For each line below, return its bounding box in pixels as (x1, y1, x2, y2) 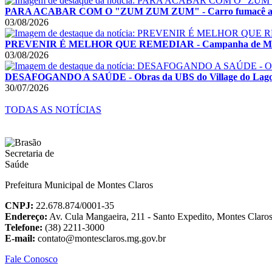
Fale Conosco (5, 253, 58, 264)
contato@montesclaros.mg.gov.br (35, 233, 166, 243)
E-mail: (5, 233, 35, 243)
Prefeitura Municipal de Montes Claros (5, 179, 153, 190)
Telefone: (5, 222, 42, 233)
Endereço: (5, 211, 47, 222)
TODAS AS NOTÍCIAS (5, 104, 101, 115)
